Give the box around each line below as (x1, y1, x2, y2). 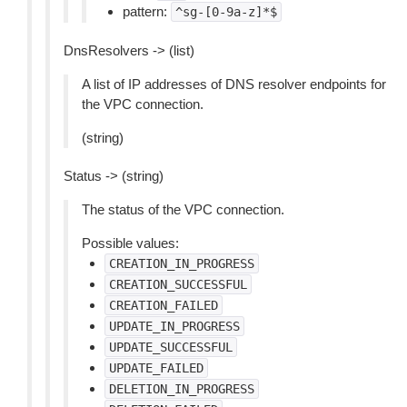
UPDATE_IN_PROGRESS (109, 319, 240, 333)
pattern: (123, 4, 171, 19)
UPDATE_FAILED (109, 361, 203, 375)
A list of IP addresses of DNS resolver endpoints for (82, 76, 386, 92)
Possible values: (82, 235, 179, 251)
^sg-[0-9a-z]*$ (175, 5, 277, 19)
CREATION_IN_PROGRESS (109, 256, 254, 271)
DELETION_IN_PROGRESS (109, 382, 254, 396)
